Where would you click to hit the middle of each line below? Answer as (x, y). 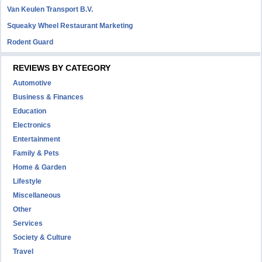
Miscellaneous (37, 195)
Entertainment (37, 139)
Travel (23, 251)
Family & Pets (36, 153)
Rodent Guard (30, 42)
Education (30, 111)
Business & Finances (49, 97)
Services (28, 223)
